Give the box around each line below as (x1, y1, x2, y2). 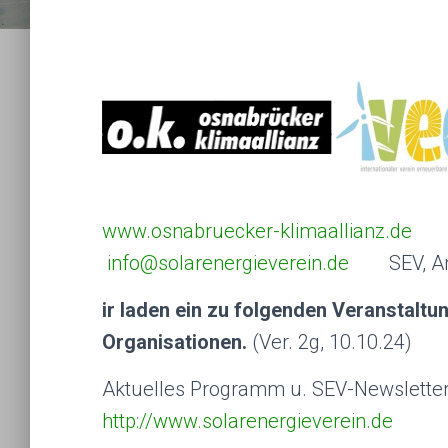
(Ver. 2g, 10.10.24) (247, 330, 412, 354)
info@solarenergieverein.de (107, 251, 349, 275)
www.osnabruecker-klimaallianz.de (102, 219, 412, 243)
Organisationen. (102, 330, 247, 354)
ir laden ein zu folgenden (102, 298, 327, 322)
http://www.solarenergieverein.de (102, 409, 393, 433)
